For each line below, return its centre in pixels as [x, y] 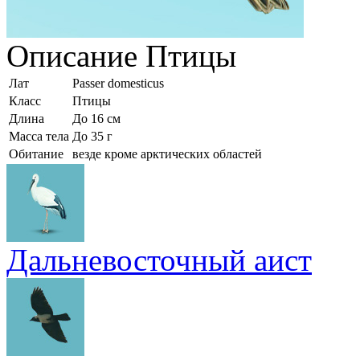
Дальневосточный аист [159, 260]
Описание [76, 55]
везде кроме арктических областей [167, 153]
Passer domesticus [118, 83]
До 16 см [96, 118]
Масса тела [39, 136]
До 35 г [92, 136]
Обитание [36, 153]
